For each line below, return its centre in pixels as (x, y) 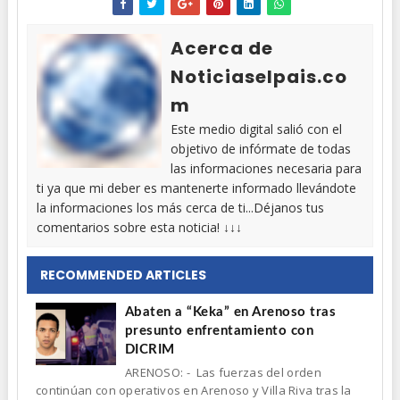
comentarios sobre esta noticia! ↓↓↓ (139, 227)
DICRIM (150, 349)
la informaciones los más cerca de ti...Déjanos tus (180, 207)
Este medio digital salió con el (256, 129)
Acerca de (221, 48)
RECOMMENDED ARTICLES (123, 275)
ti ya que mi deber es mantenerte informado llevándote (196, 187)
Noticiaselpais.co (258, 76)
